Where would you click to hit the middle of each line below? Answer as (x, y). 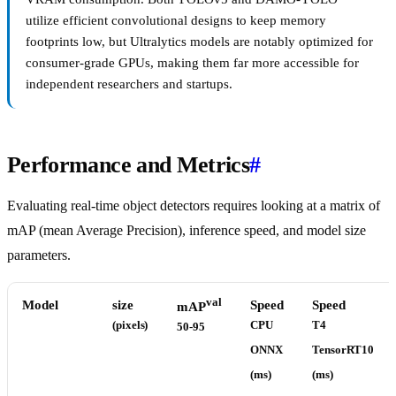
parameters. (39, 255)
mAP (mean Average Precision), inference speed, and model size (187, 231)
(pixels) (130, 326)
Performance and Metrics (129, 165)
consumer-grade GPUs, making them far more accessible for (192, 63)
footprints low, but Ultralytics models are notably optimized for (199, 42)
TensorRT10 (343, 350)
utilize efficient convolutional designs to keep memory (176, 21)
